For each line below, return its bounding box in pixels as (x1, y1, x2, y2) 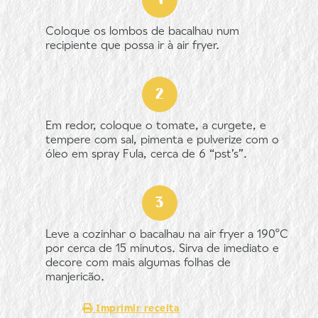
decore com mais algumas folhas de (45, 258, 231, 269)
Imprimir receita (92, 304, 180, 314)
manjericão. (45, 272, 104, 283)
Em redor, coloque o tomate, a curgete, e (45, 121, 266, 132)
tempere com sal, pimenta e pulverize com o (45, 135, 279, 146)
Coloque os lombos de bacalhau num (45, 26, 239, 38)
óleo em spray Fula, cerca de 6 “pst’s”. (45, 149, 247, 160)
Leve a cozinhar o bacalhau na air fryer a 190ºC (45, 229, 288, 241)
